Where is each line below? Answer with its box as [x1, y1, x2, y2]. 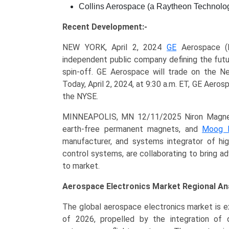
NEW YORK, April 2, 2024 [62, 42, 167, 52]
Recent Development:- [62, 22, 147, 32]
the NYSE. [62, 91, 98, 101]
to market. [62, 161, 100, 171]
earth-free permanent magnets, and [62, 124, 202, 134]
